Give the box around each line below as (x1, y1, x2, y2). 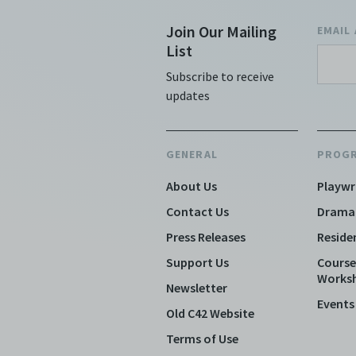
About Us (166, 178, 217, 194)
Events (317, 296, 354, 311)
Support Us (166, 254, 229, 270)
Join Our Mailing (166, 21, 277, 41)
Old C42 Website (166, 305, 254, 321)
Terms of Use (166, 331, 238, 346)
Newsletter (166, 280, 227, 296)
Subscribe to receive (166, 68, 274, 84)
